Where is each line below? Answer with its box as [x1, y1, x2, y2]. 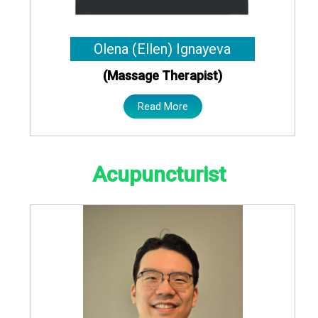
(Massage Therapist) [103, 68, 222, 84]
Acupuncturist [92, 161, 226, 187]
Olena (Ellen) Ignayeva [94, 40, 231, 58]
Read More [137, 100, 188, 114]
